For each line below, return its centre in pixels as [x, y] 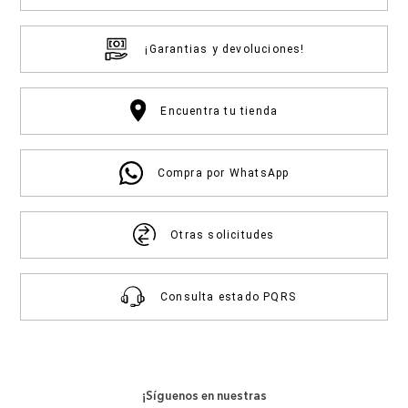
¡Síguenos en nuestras [204, 396]
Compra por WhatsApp [223, 173]
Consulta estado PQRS [228, 296]
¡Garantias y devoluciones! [225, 49]
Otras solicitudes [223, 235]
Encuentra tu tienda [219, 111]
